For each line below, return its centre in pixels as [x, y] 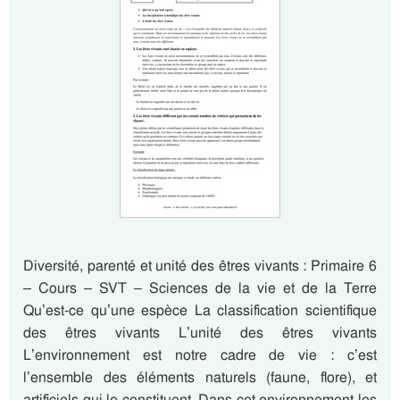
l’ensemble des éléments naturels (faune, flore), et [200, 377]
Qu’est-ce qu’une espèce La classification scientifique [200, 310]
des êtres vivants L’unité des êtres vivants [200, 333]
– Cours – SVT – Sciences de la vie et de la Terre [200, 288]
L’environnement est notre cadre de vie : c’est [200, 355]
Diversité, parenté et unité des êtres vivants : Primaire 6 [200, 266]
